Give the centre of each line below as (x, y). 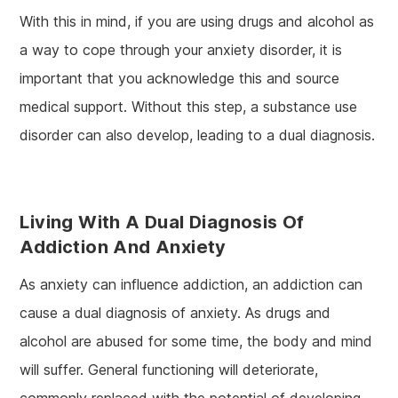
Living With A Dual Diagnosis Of (162, 222)
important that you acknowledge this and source (180, 78)
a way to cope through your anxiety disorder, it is (181, 49)
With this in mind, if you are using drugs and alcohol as (197, 21)
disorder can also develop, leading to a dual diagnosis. (198, 135)
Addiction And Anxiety (123, 247)
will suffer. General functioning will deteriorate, (169, 369)
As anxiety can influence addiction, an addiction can (191, 284)
